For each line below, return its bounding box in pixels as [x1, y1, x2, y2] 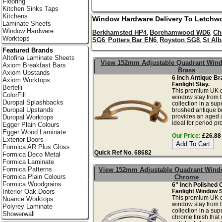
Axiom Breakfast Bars [2, 61, 66, 69]
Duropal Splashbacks [2, 99, 63, 107]
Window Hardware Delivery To [92, 15, 195, 23]
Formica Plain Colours [2, 173, 66, 181]
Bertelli [2, 84, 22, 92]
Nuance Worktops [2, 195, 54, 203]
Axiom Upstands [2, 69, 50, 77]
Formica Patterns [2, 166, 52, 173]
